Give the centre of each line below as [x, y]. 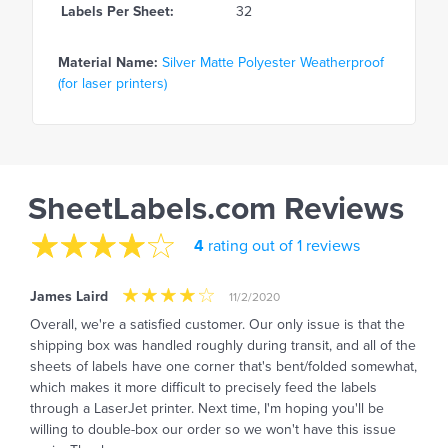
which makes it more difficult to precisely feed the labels [203, 387]
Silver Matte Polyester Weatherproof [273, 63]
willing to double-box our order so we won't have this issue [213, 429]
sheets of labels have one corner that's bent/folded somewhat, [223, 366]
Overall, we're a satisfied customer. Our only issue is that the [217, 324]
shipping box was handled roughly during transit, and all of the [223, 345]
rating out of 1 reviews [282, 245]
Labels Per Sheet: [117, 12]
